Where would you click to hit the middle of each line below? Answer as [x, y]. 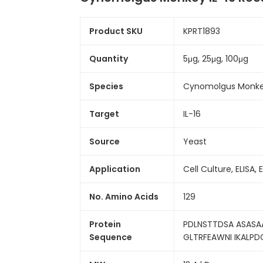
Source [104, 141]
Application [115, 169]
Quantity [109, 59]
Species [106, 86]
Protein [105, 224]
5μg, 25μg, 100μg [216, 59]
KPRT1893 [202, 31]
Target [104, 114]
